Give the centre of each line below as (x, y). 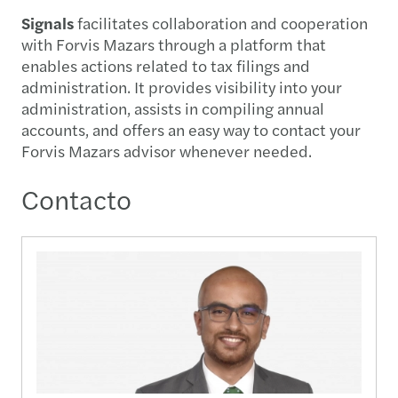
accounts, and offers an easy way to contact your (191, 129)
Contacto (76, 198)
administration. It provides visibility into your (182, 86)
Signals (48, 22)
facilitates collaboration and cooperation (221, 22)
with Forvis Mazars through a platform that (174, 44)
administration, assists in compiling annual (173, 107)
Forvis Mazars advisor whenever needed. (167, 150)
